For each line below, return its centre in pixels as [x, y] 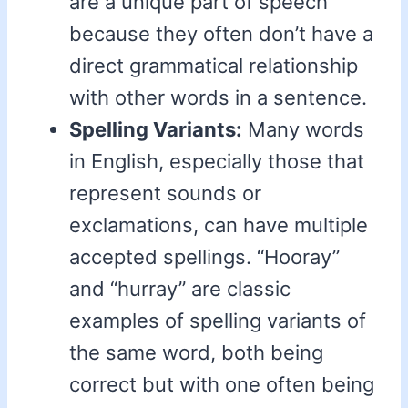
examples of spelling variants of [218, 321]
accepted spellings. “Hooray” [204, 257]
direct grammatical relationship [214, 66]
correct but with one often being [222, 385]
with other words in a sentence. [218, 98]
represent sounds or [165, 194]
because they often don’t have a [221, 34]
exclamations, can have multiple [219, 225]
